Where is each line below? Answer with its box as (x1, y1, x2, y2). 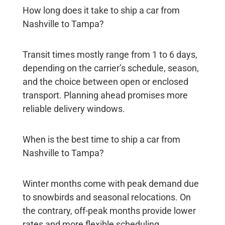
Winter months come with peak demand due (22, 178, 199, 189)
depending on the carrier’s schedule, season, (22, 63, 199, 74)
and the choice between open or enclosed (22, 76, 188, 87)
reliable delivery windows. (22, 103, 125, 115)
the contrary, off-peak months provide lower (22, 205, 196, 216)
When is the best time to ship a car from (22, 134, 180, 145)
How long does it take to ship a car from (22, 5, 180, 16)
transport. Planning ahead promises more (22, 90, 188, 101)
